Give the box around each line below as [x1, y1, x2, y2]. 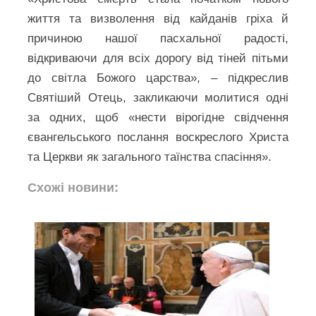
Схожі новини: [28, 180, 119, 195]
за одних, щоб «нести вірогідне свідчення [28, 110, 288, 124]
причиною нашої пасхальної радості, [28, 31, 288, 45]
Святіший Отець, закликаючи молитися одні [28, 90, 288, 104]
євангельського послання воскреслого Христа [28, 130, 288, 144]
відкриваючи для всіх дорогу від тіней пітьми [28, 51, 288, 65]
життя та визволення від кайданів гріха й [28, 11, 288, 25]
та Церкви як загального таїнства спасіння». [28, 150, 272, 164]
